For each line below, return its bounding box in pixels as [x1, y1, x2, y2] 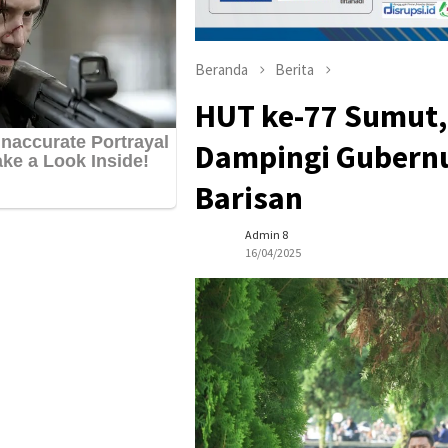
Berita [275, 60, 314, 79]
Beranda [195, 60, 248, 79]
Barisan [195, 178, 303, 219]
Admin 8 [245, 227, 288, 243]
